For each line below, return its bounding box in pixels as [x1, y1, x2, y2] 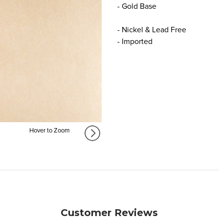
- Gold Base [117, 1, 156, 11]
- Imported [117, 36, 153, 46]
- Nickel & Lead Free [117, 24, 186, 35]
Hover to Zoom [29, 127, 70, 135]
